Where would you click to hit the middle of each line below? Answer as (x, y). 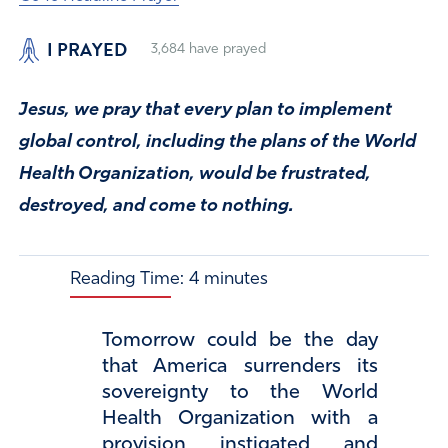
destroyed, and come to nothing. (156, 206)
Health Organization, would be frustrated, (194, 174)
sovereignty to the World (240, 392)
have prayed (225, 50)
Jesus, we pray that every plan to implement (205, 110)
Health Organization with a (240, 418)
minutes (236, 279)
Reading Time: (127, 279)
